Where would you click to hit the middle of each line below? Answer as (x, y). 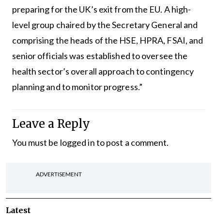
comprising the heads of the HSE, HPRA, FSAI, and (108, 40)
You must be (36, 142)
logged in (77, 142)
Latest (18, 210)
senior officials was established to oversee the (100, 56)
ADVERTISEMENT (59, 174)
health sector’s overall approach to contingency (103, 71)
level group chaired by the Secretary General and (105, 25)
